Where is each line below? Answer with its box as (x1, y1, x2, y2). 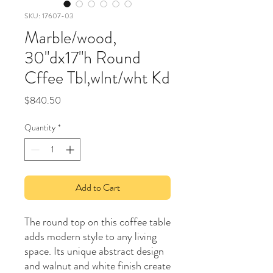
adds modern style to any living (24, 229, 157, 244)
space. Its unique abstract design (24, 243, 164, 259)
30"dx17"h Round (24, 46, 141, 70)
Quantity (24, 121, 55, 133)
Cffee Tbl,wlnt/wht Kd (24, 66, 170, 90)
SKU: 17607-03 (24, 10, 74, 21)
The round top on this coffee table (24, 214, 171, 230)
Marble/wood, (24, 26, 116, 50)
